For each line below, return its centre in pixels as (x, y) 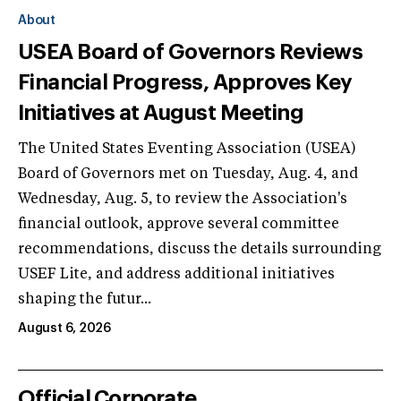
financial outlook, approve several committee (179, 224)
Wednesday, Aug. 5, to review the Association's (183, 199)
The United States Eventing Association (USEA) (187, 149)
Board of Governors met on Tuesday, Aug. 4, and (188, 174)
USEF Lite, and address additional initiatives (176, 274)
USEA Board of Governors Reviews (191, 51)
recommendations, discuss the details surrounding (200, 249)
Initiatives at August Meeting (161, 112)
